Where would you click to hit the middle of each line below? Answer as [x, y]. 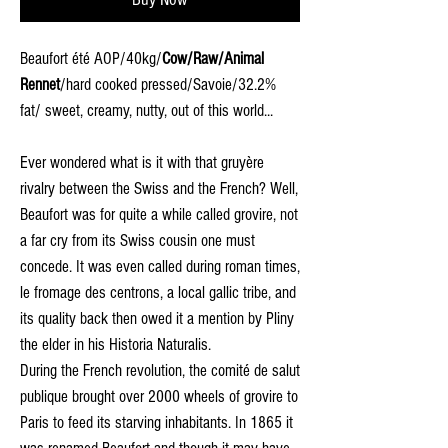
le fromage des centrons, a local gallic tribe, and [158, 292]
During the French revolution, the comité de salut [160, 370]
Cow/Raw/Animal [213, 58]
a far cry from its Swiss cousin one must [137, 240]
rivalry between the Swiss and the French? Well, [159, 188]
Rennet [40, 84]
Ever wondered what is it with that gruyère [142, 162]
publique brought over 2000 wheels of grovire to [159, 396]
